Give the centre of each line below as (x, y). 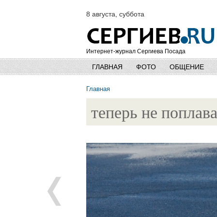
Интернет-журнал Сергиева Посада (136, 51)
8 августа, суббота (115, 14)
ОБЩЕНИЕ (187, 67)
